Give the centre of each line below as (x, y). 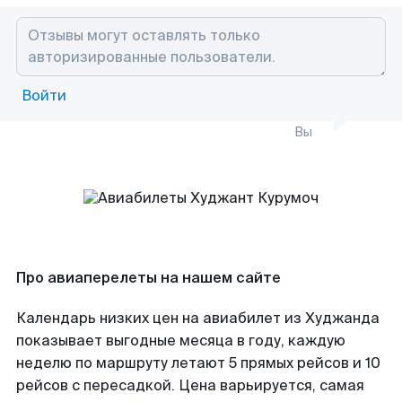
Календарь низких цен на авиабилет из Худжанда (198, 318)
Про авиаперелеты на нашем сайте (149, 278)
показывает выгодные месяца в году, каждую (181, 341)
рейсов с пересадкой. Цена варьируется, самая (190, 385)
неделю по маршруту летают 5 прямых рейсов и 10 (198, 363)
